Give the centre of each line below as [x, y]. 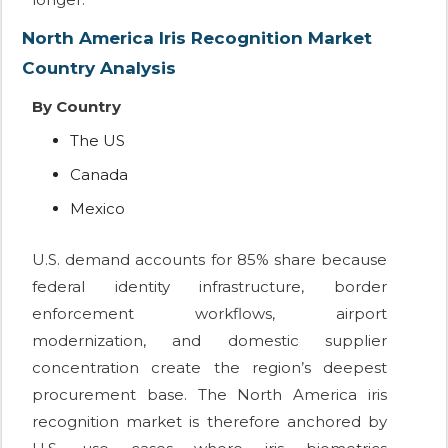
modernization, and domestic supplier [209, 341]
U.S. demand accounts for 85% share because [209, 260]
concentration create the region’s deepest [209, 368]
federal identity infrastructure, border [209, 287]
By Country [76, 107]
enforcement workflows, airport [209, 314]
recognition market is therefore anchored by [209, 422]
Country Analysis [99, 68]
